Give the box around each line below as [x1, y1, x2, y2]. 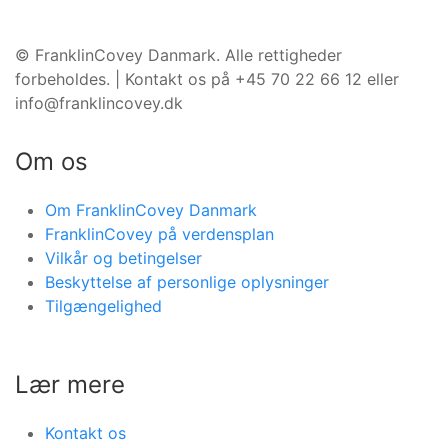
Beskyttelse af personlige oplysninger [45, 271, 329, 292]
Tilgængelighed [45, 295, 162, 316]
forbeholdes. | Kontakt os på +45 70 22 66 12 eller [15, 68, 399, 89]
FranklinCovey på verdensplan [45, 223, 274, 244]
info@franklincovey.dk [15, 92, 183, 113]
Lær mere [15, 369, 125, 399]
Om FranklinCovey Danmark [45, 199, 257, 220]
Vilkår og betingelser [45, 247, 202, 268]
